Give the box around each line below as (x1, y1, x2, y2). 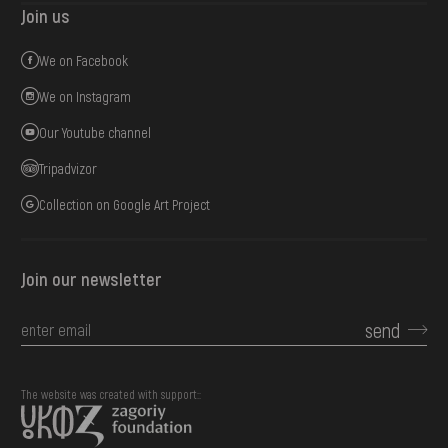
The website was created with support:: (21, 386, 202, 401)
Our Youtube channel (39, 123, 152, 141)
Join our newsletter (21, 267, 163, 290)
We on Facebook (39, 51, 129, 69)
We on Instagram (39, 87, 132, 105)
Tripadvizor (39, 159, 98, 177)
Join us (21, 5, 71, 28)
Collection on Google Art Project (39, 195, 211, 213)
